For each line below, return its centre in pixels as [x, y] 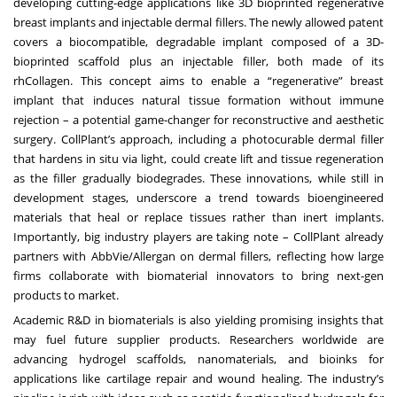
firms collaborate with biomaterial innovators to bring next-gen [198, 275]
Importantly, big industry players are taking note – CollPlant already [198, 236]
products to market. [66, 295]
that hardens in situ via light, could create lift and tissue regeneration [198, 158]
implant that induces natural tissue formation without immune [198, 100]
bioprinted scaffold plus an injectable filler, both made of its [198, 61]
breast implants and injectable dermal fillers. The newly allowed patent [198, 22]
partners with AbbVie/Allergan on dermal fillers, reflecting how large [198, 256]
